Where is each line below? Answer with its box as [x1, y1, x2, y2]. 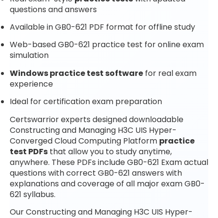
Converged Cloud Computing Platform [10, 135, 159, 146]
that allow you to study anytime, [48, 145, 172, 157]
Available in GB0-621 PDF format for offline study [10, 21, 195, 33]
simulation [10, 50, 49, 61]
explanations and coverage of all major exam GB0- [10, 178, 205, 189]
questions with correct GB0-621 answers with [10, 167, 182, 179]
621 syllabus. [10, 188, 55, 200]
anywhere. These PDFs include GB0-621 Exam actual [10, 156, 208, 168]
